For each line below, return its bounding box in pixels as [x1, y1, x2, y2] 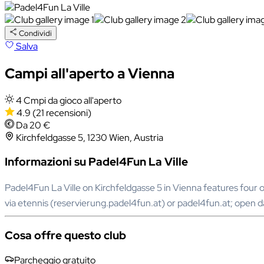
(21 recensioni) [32, 106, 91, 119]
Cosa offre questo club [5, 227, 126, 243]
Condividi [19, 27, 52, 38]
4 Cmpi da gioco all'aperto [16, 94, 121, 107]
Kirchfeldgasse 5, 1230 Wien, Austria [16, 131, 163, 144]
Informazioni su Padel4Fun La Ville [5, 154, 188, 170]
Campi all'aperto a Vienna [5, 64, 174, 82]
